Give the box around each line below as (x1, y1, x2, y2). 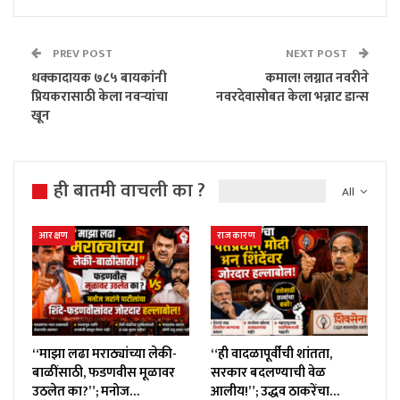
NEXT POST (286, 43, 350, 63)
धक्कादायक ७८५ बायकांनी (31, 66, 167, 89)
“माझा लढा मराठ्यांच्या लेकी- (32, 343, 177, 366)
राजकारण (217, 228, 255, 245)
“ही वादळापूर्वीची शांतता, (211, 343, 332, 366)
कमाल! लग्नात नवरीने (265, 66, 369, 89)
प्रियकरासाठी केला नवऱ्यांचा (31, 85, 168, 108)
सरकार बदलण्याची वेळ (211, 362, 326, 385)
